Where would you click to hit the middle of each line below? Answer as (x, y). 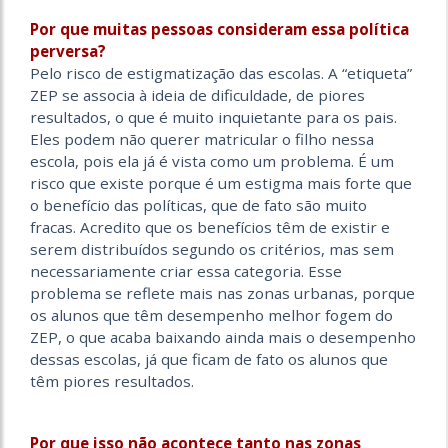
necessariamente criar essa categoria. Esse (186, 271)
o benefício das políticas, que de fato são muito (198, 205)
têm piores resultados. (112, 381)
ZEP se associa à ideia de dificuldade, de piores (197, 95)
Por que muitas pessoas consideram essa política (219, 29)
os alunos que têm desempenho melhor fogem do (211, 315)
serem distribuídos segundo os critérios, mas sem (212, 249)
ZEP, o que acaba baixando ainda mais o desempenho (223, 337)
